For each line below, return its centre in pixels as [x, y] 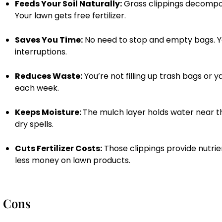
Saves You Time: [49, 40]
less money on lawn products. [73, 161]
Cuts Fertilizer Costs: [58, 149]
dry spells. [34, 124]
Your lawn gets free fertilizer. [70, 16]
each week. [37, 88]
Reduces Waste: [49, 76]
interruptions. [41, 52]
